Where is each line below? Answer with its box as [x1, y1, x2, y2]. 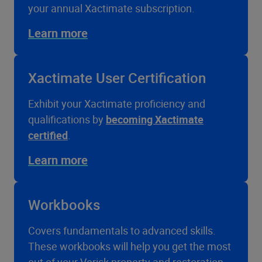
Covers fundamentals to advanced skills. [28, 223, 216, 237]
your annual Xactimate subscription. [28, 1, 195, 15]
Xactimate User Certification [28, 68, 206, 87]
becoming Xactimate [106, 112, 204, 126]
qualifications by [28, 112, 106, 126]
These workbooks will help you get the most [28, 239, 231, 253]
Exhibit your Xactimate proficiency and [28, 96, 205, 111]
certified [28, 128, 68, 142]
